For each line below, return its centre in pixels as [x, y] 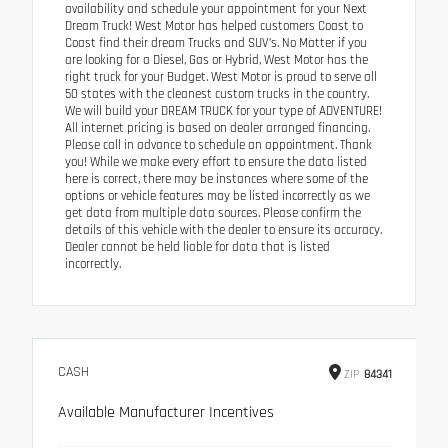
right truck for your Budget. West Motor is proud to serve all [221, 76]
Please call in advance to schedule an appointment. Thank [218, 144]
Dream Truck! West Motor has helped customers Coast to [214, 25]
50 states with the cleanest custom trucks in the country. [217, 93]
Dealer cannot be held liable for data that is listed [197, 246]
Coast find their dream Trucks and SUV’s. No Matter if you [216, 42]
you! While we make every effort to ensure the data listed [216, 161]
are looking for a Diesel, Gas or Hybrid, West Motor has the [216, 59]
